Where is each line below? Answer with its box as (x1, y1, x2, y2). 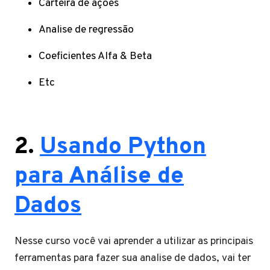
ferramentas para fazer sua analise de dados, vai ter (14, 251, 251, 265)
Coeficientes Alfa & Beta (39, 49, 152, 63)
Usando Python (40, 133, 206, 162)
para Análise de (14, 162, 184, 192)
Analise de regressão (39, 23, 134, 37)
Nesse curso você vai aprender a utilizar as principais (14, 234, 253, 248)
